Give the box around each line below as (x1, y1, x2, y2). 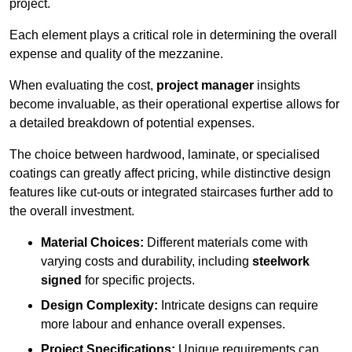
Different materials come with (144, 236, 308, 250)
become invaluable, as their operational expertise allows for (9, 97, 339, 112)
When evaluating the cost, (9, 79, 156, 93)
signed (41, 273, 82, 288)
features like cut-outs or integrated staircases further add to (9, 185, 333, 200)
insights (254, 79, 300, 93)
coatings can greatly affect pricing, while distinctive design (9, 167, 331, 181)
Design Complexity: (41, 299, 158, 313)
